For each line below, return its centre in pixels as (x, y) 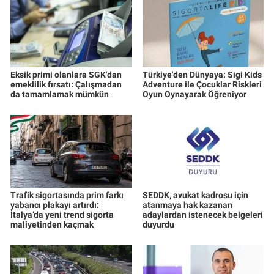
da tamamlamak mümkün (60, 94)
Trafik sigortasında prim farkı (67, 195)
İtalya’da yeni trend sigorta (62, 214)
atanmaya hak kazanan (187, 205)
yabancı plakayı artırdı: (55, 205)
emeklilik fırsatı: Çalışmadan (66, 85)
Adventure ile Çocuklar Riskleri (202, 85)
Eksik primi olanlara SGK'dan (66, 75)
